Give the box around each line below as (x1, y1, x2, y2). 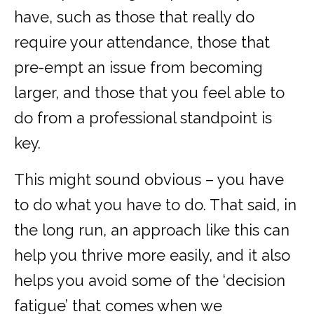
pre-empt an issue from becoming (14, 58, 263, 77)
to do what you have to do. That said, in (14, 196, 296, 214)
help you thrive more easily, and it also (14, 246, 290, 265)
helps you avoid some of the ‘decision (14, 271, 285, 290)
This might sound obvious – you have (14, 170, 284, 189)
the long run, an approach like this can (14, 221, 289, 240)
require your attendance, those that (14, 33, 270, 52)
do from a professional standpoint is (14, 109, 272, 128)
